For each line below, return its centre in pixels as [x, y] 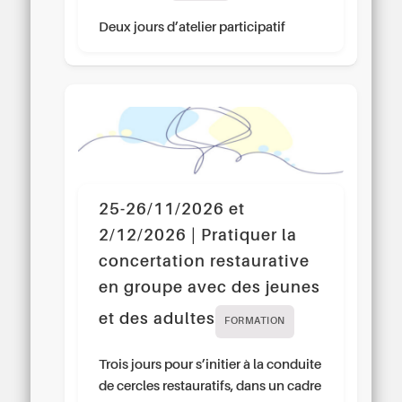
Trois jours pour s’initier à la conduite [210, 365]
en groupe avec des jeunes [210, 288]
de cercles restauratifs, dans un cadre [210, 387]
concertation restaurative [205, 262]
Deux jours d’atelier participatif [192, 27]
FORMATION [255, 322]
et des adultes [157, 320]
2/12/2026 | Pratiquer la [198, 236]
